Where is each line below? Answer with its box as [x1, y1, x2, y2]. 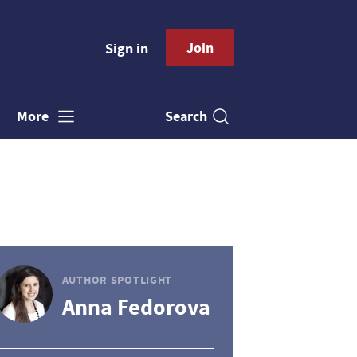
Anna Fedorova [61, 292, 210, 322]
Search [165, 106, 207, 126]
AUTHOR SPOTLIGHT [61, 272, 173, 288]
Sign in [104, 39, 148, 58]
